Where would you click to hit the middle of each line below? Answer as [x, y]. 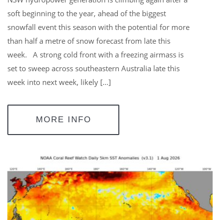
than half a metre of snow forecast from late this [89, 41]
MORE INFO [63, 119]
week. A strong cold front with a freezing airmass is [96, 54]
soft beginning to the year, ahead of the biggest [87, 13]
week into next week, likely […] [59, 82]
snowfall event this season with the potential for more [98, 27]
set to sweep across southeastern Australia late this [94, 68]
